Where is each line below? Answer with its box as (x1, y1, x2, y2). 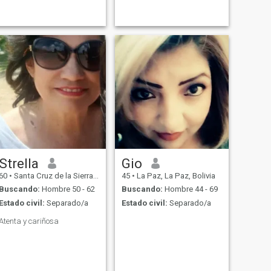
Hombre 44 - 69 (162, 184, 218, 194)
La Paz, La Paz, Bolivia (134, 171, 215, 180)
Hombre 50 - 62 (39, 184, 95, 194)
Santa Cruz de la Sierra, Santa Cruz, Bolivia (11, 171, 93, 180)
